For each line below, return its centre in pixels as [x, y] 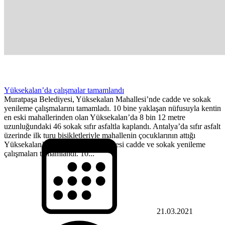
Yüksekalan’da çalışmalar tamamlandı [64, 90]
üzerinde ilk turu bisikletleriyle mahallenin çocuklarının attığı [100, 135]
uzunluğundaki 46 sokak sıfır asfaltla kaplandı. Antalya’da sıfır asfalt [112, 126]
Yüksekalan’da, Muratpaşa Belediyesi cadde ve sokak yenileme [105, 144]
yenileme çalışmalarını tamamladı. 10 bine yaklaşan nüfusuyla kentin [113, 108]
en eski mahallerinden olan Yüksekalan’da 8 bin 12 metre [95, 117]
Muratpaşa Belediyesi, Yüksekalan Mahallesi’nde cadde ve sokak [107, 99]
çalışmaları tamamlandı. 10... [49, 153]
